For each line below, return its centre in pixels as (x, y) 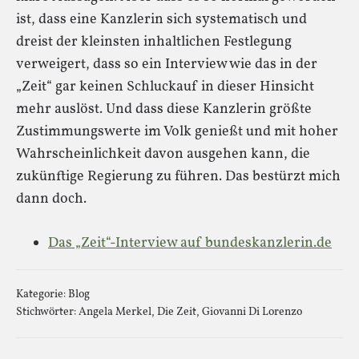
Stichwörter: (47, 312)
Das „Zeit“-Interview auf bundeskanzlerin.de (190, 243)
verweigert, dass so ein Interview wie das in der (167, 65)
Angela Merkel (115, 312)
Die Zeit (177, 312)
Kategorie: (42, 294)
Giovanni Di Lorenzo (252, 312)
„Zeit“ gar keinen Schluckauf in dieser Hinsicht (165, 87)
